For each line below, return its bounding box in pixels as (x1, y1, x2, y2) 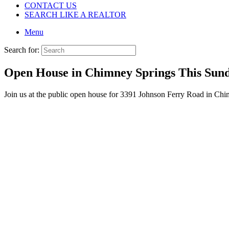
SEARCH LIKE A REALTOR (25, 10, 126, 19)
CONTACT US (25, 1, 77, 10)
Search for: (4, 45, 39, 54)
